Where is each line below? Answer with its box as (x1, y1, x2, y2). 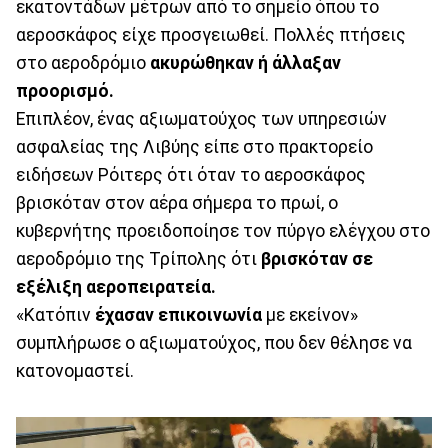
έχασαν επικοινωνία (95, 305, 262, 326)
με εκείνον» (262, 305, 358, 326)
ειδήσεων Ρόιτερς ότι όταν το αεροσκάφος (16, 165, 366, 186)
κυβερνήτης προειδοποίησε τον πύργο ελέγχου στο (16, 221, 430, 242)
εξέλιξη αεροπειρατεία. (16, 277, 216, 298)
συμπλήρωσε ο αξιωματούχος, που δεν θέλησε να (16, 333, 412, 354)
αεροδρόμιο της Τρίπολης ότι (16, 249, 261, 270)
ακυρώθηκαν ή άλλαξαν (146, 53, 341, 74)
